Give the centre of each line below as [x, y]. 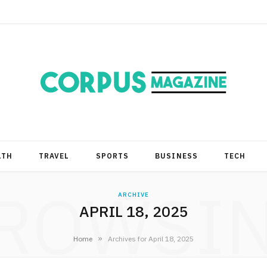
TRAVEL [54, 156]
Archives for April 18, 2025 [151, 238]
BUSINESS [176, 156]
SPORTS [112, 156]
